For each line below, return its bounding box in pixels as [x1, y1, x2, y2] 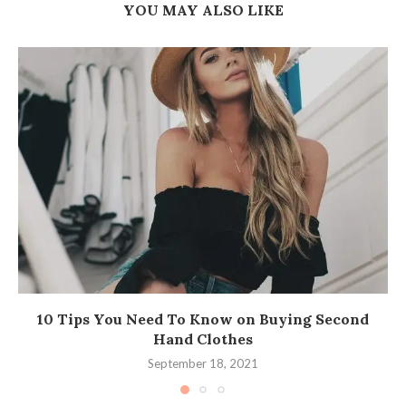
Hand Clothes [153, 330, 253, 349]
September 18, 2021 [148, 356, 258, 372]
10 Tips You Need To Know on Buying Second [37, 310, 369, 329]
